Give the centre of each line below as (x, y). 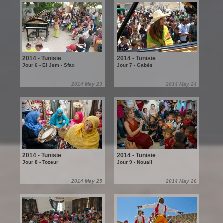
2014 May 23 (87, 84)
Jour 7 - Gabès (135, 65)
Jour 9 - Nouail (135, 162)
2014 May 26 (181, 181)
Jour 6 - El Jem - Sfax (49, 65)
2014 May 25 (87, 181)
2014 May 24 (181, 84)
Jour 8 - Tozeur (40, 162)
